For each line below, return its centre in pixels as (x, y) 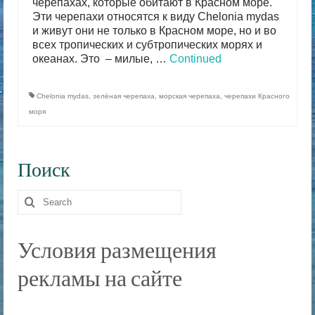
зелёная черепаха (124, 96)
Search (36, 196)
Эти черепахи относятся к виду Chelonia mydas (156, 17)
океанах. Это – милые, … (101, 59)
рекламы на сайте (100, 277)
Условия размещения (117, 249)
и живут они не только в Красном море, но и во (154, 31)
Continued (195, 59)
